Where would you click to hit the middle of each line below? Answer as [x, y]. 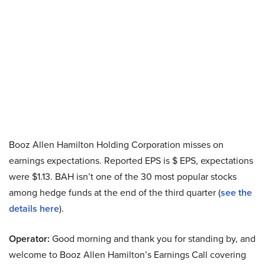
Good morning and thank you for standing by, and [153, 239]
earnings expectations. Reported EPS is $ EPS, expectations [131, 161]
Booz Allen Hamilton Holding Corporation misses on [116, 145]
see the [236, 193]
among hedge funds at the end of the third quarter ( [115, 193]
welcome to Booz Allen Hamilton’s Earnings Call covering [127, 255]
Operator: [29, 239]
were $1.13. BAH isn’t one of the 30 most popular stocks [123, 177]
